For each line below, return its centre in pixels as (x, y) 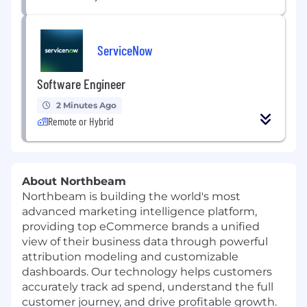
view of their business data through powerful (145, 242)
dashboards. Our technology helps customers (147, 272)
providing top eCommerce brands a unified (141, 227)
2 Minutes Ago (86, 106)
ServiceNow (125, 50)
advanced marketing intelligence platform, (139, 212)
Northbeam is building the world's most (131, 197)
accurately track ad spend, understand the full (148, 287)
